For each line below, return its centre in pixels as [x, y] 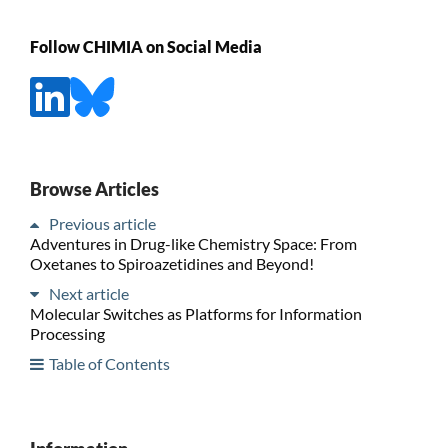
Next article [88, 293]
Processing [67, 333]
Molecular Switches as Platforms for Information [195, 313]
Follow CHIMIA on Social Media [145, 47]
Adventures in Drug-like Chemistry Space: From [193, 243]
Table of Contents [109, 363]
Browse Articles [94, 188]
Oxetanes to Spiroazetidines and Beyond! [171, 263]
